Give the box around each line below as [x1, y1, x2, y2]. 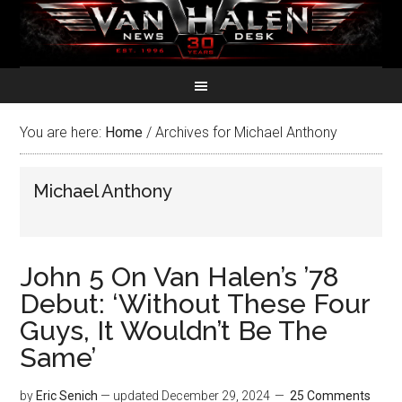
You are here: [20, 124, 106, 141]
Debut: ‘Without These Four [20, 288, 371, 319]
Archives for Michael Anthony [152, 124, 338, 141]
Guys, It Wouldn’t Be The [20, 315, 328, 346]
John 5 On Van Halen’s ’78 [20, 261, 339, 293]
